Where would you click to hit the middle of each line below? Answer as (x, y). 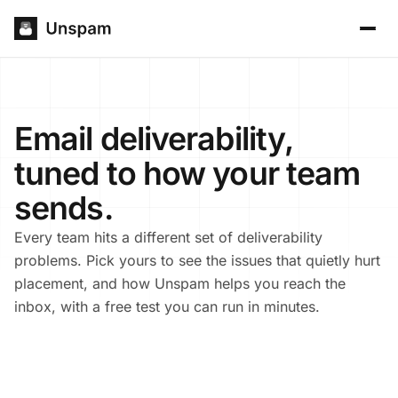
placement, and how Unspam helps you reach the (180, 283)
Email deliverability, (154, 139)
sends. (64, 208)
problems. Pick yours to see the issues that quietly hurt (197, 260)
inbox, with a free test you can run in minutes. (167, 306)
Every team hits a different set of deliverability (168, 237)
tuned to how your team (187, 173)
